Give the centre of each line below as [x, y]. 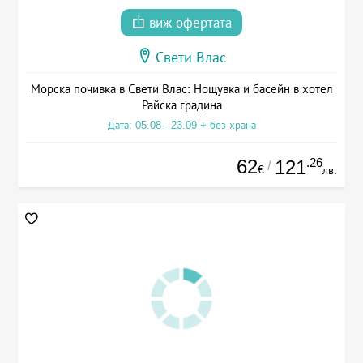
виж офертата [188, 23]
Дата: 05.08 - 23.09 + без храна [181, 125]
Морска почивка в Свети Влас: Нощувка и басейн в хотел [181, 88]
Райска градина [181, 105]
